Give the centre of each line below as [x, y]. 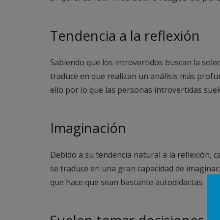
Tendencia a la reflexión [125, 36]
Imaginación [88, 128]
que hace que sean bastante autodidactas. [127, 182]
